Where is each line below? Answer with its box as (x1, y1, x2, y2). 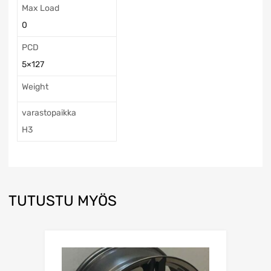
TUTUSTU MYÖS (8, 192, 117, 210)
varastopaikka (22, 108, 76, 119)
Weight (22, 82, 48, 93)
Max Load (22, 3, 59, 14)
